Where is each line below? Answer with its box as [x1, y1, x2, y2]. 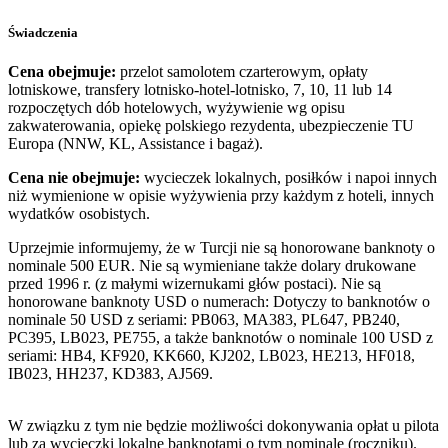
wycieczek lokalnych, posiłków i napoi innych [140, 168, 437, 186]
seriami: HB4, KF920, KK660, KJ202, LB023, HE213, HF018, [8, 346, 415, 364]
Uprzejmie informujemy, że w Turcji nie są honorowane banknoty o [8, 238, 435, 256]
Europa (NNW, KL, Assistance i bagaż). [8, 134, 263, 152]
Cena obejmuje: [8, 62, 116, 80]
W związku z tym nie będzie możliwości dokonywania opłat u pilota [8, 416, 439, 434]
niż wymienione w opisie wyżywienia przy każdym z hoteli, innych [8, 186, 434, 204]
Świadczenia [8, 24, 78, 40]
